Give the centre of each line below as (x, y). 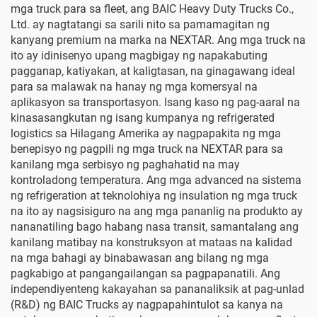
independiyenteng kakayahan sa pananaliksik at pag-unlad (157, 289)
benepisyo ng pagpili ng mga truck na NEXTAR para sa (147, 149)
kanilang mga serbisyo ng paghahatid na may (125, 165)
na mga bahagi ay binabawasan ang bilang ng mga (140, 258)
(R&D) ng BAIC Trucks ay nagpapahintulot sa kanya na (147, 305)
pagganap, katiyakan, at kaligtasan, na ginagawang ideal (153, 71)
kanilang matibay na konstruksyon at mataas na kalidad (151, 242)
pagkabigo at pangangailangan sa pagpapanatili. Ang (145, 273)
